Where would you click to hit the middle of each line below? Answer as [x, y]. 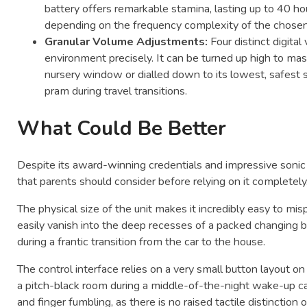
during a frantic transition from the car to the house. [142, 242]
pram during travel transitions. [116, 91]
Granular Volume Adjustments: [126, 42]
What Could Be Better [122, 128]
